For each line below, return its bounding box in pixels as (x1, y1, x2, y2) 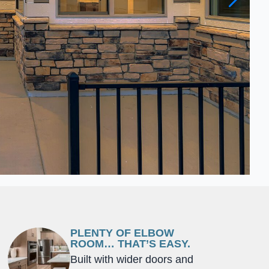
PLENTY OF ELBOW (70, 226, 174, 239)
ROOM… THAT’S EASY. (70, 237, 190, 250)
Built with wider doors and (70, 253, 193, 265)
